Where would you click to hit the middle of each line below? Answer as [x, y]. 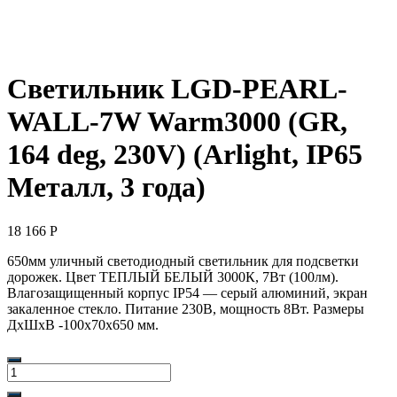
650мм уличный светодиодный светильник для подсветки [183, 261]
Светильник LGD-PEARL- [177, 89]
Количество [42, 370]
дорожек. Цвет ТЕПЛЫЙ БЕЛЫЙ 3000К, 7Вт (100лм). [173, 276]
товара [26, 385]
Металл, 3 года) [106, 187]
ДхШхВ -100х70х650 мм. [83, 324]
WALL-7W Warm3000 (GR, [177, 122]
